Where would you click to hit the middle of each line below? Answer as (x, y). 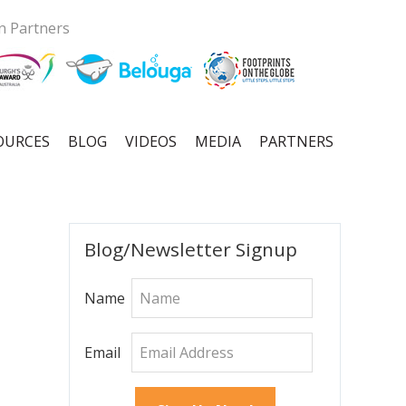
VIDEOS (151, 141)
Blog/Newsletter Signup (191, 249)
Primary (107, 234)
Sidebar (106, 260)
